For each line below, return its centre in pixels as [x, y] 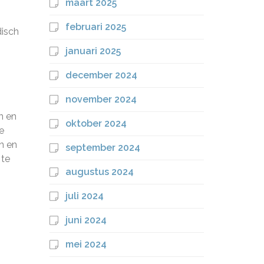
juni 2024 [86, 220]
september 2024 [103, 148]
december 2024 [101, 75]
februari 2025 [95, 27]
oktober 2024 [96, 123]
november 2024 [101, 99]
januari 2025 [93, 51]
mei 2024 [86, 244]
